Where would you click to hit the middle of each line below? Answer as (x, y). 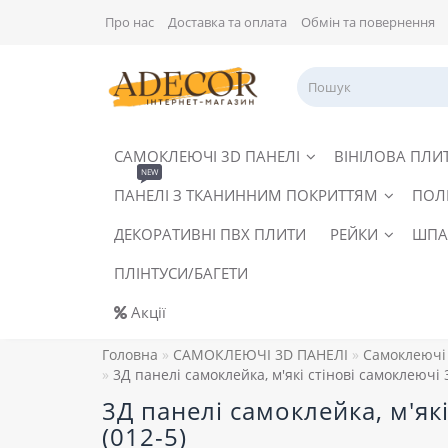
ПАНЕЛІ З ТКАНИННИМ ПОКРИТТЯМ (246, 194)
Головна (130, 354)
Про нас (129, 22)
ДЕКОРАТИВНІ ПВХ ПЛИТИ (210, 233)
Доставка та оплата (227, 22)
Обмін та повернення (368, 22)
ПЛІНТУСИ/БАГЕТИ (181, 272)
